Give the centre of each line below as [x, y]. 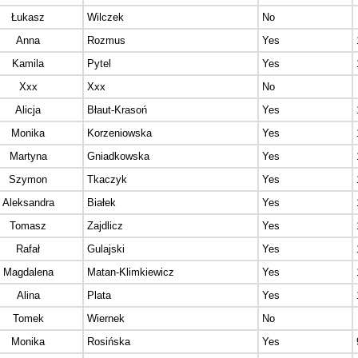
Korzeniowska [119, 133]
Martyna [28, 157]
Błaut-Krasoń [117, 110]
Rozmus [106, 41]
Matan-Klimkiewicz [131, 272]
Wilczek [105, 18]
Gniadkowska [118, 157]
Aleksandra [28, 203]
